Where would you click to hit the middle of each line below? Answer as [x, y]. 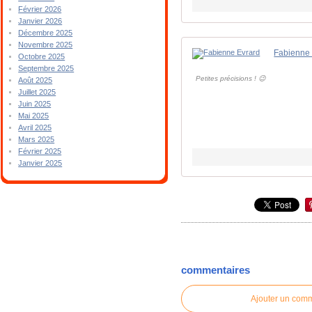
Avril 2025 [35, 127]
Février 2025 [40, 151]
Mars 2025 [37, 139]
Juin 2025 [35, 104]
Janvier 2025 [40, 163]
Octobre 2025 [42, 56]
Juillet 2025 [37, 92]
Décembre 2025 [46, 33]
